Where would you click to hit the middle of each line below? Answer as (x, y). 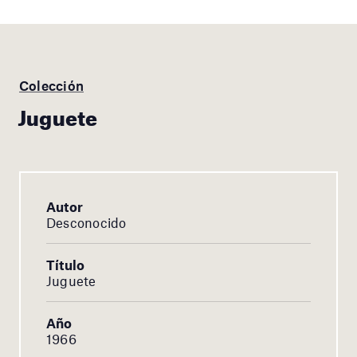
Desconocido (86, 223)
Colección (52, 86)
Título (66, 265)
